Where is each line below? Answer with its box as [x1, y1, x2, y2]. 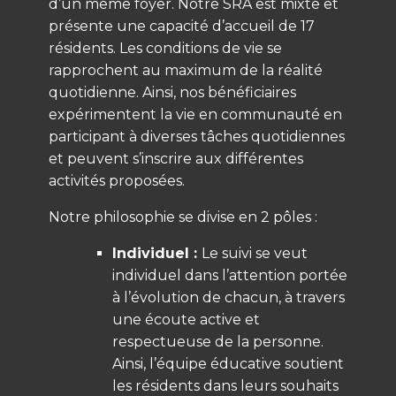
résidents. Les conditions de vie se [49, 39, 282, 57]
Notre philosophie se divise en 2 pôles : [49, 208, 317, 225]
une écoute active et [112, 310, 260, 328]
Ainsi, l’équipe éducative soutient [112, 354, 344, 372]
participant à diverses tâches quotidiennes [49, 127, 345, 145]
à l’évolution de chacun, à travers [112, 288, 345, 306]
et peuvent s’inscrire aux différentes [49, 149, 303, 167]
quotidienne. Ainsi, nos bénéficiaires [49, 83, 296, 101]
